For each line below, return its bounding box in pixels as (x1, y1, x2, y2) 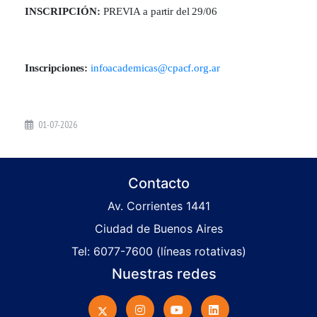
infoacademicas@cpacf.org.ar (91, 62, 220, 74)
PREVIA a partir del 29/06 (103, 5, 217, 17)
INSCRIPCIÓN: (25, 5, 103, 17)
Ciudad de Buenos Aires (94, 221, 223, 236)
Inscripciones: (25, 62, 91, 74)
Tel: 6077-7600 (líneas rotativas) (71, 243, 246, 258)
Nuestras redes (111, 265, 217, 282)
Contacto (127, 174, 190, 192)
